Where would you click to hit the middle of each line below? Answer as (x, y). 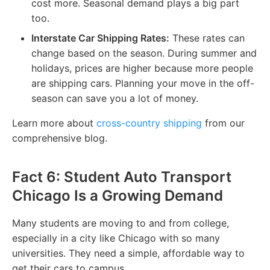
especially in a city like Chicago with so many (116, 238)
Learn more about (54, 123)
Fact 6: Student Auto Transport (122, 177)
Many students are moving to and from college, (121, 223)
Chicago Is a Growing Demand (118, 195)
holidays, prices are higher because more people (142, 68)
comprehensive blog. (60, 138)
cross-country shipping (149, 123)
